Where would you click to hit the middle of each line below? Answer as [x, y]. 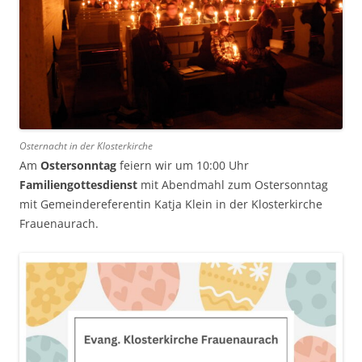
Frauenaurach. [59, 224]
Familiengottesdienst [78, 185]
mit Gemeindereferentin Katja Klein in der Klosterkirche [171, 204]
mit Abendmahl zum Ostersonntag [233, 185]
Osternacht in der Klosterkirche [86, 146]
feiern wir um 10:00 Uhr [183, 166]
